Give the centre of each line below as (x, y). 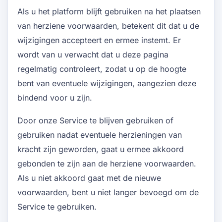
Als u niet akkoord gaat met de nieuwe (89, 178)
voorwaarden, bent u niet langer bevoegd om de (108, 192)
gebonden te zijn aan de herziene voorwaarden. (107, 163)
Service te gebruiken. (57, 206)
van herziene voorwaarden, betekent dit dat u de (108, 26)
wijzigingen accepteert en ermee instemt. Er (99, 40)
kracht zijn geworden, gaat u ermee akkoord (101, 149)
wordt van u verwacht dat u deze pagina (93, 54)
